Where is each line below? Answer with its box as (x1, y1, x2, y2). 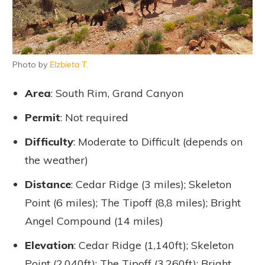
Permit (25, 110, 60, 124)
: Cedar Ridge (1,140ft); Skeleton (74, 238, 234, 252)
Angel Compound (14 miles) (25, 214, 163, 228)
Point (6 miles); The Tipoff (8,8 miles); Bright (25, 195, 241, 209)
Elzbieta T (50, 59, 86, 70)
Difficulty (25, 134, 73, 148)
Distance (25, 177, 71, 191)
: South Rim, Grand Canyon (51, 86, 183, 100)
